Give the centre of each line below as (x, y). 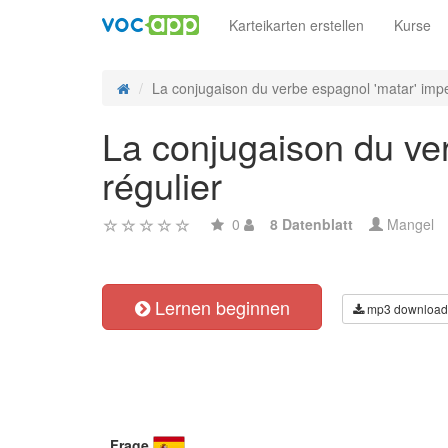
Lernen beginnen (219, 307)
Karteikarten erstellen (296, 25)
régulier (162, 184)
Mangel (408, 224)
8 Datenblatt (311, 224)
